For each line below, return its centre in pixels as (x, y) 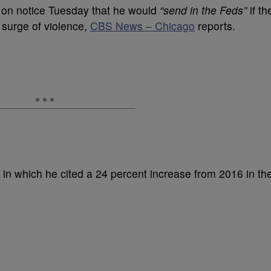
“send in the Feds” (203, 10)
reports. (215, 25)
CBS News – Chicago (142, 25)
